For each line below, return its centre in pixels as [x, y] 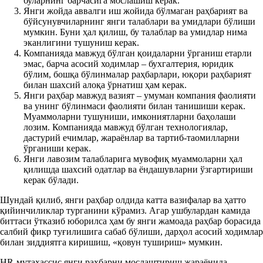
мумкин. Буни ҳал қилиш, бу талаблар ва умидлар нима [135, 32]
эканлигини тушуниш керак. [81, 42]
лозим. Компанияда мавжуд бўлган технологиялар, [126, 127]
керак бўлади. [51, 180]
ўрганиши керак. [57, 148]
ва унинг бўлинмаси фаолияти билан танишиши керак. [134, 106]
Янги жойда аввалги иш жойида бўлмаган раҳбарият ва [136, 11]
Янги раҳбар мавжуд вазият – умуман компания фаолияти [140, 95]
